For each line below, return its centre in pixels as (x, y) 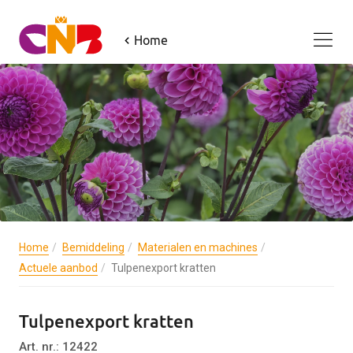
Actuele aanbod (58, 268)
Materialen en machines (198, 247)
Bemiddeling (93, 247)
